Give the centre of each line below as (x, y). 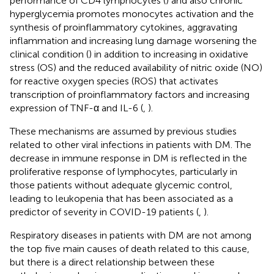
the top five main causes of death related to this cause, (130, 248)
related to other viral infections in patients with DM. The (131, 144)
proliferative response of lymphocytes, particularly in (124, 171)
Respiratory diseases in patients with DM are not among (131, 235)
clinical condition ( (49, 54)
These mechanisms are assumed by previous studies (123, 131)
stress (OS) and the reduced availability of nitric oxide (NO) (136, 67)
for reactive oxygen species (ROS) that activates (114, 81)
